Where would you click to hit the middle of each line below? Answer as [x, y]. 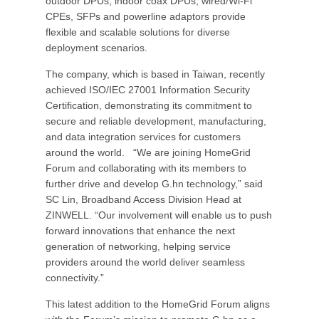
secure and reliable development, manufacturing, [156, 121]
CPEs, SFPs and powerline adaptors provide [146, 16]
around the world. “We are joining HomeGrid [148, 152]
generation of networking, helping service [138, 246]
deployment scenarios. [96, 48]
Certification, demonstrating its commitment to [149, 105]
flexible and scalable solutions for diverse [138, 32]
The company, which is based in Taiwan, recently [155, 74]
